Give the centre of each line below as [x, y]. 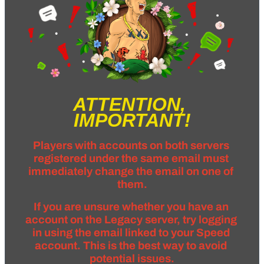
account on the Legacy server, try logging [131, 220]
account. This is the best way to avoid [131, 246]
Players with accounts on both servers [131, 146]
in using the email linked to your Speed [131, 233]
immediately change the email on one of [131, 172]
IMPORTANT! [132, 121]
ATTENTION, [129, 105]
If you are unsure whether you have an [131, 207]
